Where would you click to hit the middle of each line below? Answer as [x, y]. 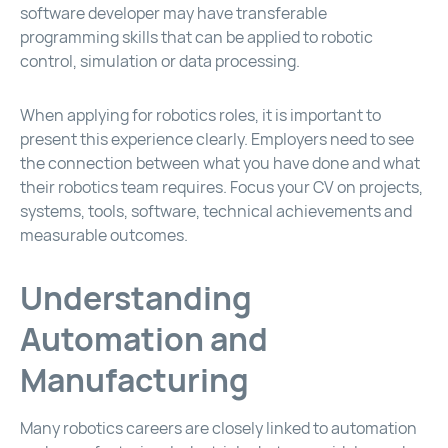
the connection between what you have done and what [220, 164]
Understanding [136, 299]
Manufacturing [134, 381]
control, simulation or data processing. [160, 62]
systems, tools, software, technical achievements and [216, 212]
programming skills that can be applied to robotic [196, 38]
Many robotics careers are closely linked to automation [218, 429]
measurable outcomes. [104, 236]
